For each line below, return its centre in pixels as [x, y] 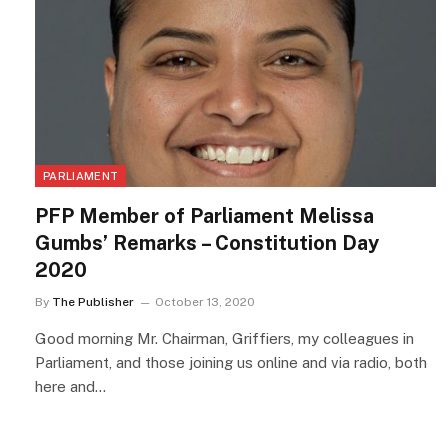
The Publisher [93, 302]
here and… [70, 387]
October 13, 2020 [205, 302]
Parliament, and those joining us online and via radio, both [231, 363]
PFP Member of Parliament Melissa [204, 216]
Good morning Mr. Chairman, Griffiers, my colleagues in [224, 339]
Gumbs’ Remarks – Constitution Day [207, 243]
